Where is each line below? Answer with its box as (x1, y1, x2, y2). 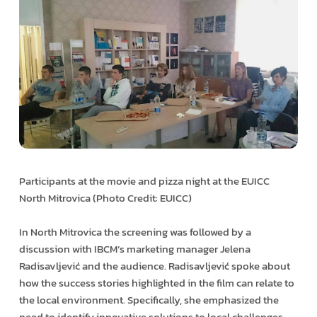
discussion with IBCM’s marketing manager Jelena (18, 241, 250, 258)
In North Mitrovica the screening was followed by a (18, 224, 251, 241)
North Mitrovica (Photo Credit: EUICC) (18, 190, 192, 207)
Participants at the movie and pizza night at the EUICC (18, 173, 270, 190)
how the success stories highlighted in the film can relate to (18, 275, 294, 292)
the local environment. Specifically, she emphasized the (18, 292, 279, 309)
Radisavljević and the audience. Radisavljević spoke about (18, 258, 290, 275)
